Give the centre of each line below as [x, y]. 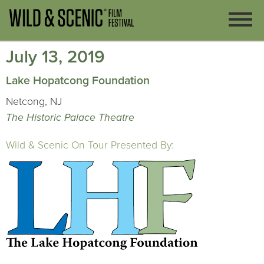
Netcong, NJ [34, 102]
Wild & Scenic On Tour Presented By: [90, 145]
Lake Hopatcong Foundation [78, 81]
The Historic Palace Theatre [70, 118]
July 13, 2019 [55, 57]
